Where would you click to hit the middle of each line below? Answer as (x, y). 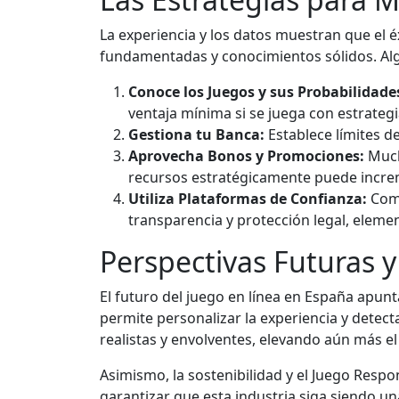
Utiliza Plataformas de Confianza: (248, 198)
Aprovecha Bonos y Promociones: (246, 155)
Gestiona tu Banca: (196, 134)
